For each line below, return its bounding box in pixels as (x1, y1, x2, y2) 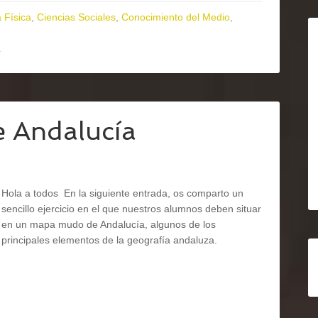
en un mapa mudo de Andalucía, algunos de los (1, 219, 216, 230)
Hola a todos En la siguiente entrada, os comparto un (1, 187, 243, 199)
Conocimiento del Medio (121, 11, 230, 23)
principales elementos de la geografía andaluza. (1, 234, 217, 246)
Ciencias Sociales (37, 11, 116, 23)
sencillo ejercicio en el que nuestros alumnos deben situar (1, 203, 261, 214)
